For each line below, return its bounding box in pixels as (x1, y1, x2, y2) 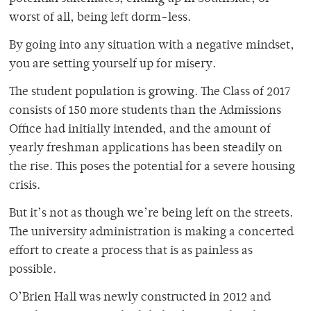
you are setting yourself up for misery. (9, 58, 216, 72)
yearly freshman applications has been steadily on (9, 142, 283, 155)
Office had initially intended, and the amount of (9, 124, 271, 137)
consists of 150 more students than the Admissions (9, 105, 281, 118)
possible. (9, 264, 56, 277)
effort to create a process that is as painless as (9, 245, 253, 258)
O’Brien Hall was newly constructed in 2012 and (9, 292, 271, 305)
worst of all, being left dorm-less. (9, 12, 191, 25)
